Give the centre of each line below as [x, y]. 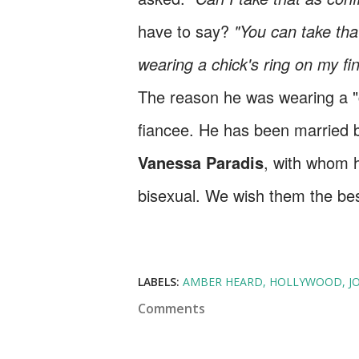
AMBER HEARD [223, 282]
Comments [171, 309]
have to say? [186, 31]
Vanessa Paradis [201, 162]
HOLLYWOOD [306, 282]
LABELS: [159, 282]
